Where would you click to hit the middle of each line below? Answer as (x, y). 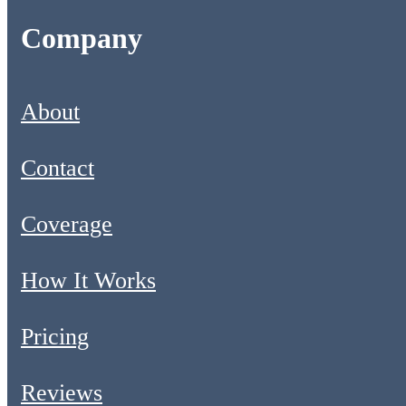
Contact (58, 169)
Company (82, 39)
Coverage (67, 225)
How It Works (88, 281)
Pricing (55, 337)
